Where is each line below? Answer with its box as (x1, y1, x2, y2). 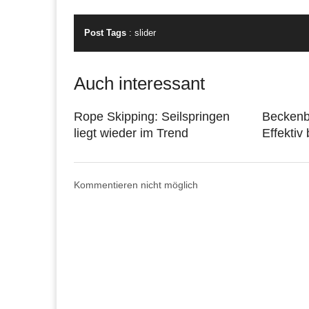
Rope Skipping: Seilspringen (74, 109, 230, 123)
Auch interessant (74, 72, 205, 94)
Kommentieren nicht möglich (74, 179, 198, 190)
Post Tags (84, 27, 126, 38)
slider (134, 27, 156, 38)
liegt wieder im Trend (74, 126, 188, 140)
